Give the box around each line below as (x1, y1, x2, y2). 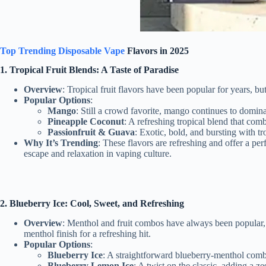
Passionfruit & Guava (47, 127, 135, 138)
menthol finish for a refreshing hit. (24, 229, 151, 239)
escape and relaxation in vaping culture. (24, 148, 172, 159)
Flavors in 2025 (125, 45, 189, 56)
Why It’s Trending (24, 138, 98, 148)
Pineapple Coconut (47, 116, 124, 127)
